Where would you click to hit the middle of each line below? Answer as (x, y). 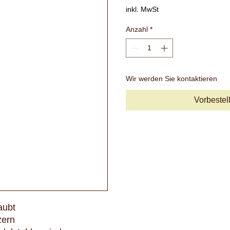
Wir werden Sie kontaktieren (171, 79)
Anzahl (137, 30)
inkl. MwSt (142, 9)
